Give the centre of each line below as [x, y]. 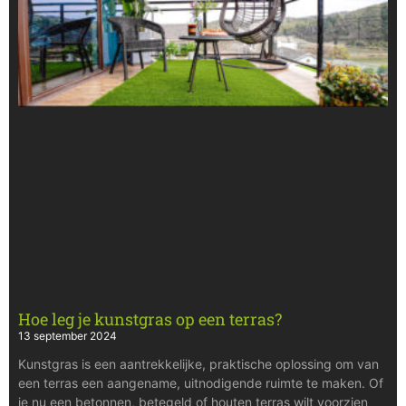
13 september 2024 [68, 335]
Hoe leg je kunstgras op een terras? [150, 319]
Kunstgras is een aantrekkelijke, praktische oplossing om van [198, 363]
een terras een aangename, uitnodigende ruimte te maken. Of [201, 382]
